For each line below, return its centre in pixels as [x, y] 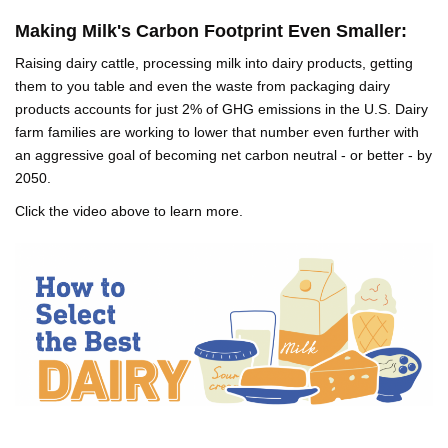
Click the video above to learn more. [131, 210]
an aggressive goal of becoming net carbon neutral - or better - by [223, 154]
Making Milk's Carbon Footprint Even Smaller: [213, 30]
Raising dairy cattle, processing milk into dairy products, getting [214, 62]
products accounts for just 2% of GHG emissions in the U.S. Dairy [221, 108]
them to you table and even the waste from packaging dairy [202, 85]
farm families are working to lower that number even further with [217, 131]
